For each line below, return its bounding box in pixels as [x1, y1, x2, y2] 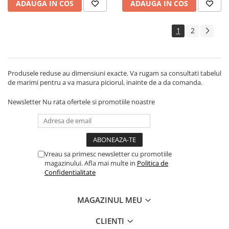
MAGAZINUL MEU [77, 195, 144, 205]
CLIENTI [95, 216, 126, 226]
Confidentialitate [44, 168, 96, 177]
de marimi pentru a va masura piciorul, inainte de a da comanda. [8, 78, 204, 87]
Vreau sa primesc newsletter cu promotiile [44, 149, 172, 158]
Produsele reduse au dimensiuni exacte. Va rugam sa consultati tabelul [8, 68, 221, 78]
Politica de [137, 158, 168, 168]
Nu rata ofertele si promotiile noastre [42, 97, 155, 106]
